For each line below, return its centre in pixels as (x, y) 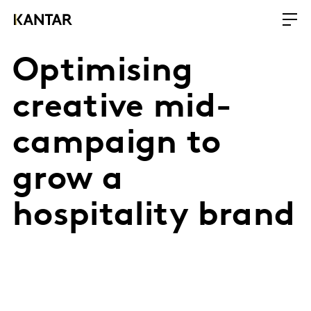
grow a (68, 180)
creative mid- (123, 108)
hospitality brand (154, 217)
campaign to (117, 144)
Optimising (103, 72)
